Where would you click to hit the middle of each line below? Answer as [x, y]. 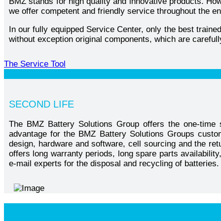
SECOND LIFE [41, 104]
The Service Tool [35, 64]
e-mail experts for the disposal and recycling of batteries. [114, 164]
